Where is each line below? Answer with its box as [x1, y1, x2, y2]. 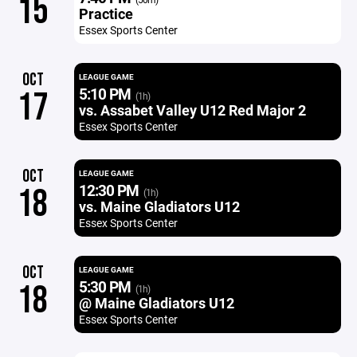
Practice [78, 4, 133, 23]
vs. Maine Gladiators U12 [78, 197, 240, 216]
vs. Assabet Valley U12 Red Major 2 [78, 100, 306, 120]
